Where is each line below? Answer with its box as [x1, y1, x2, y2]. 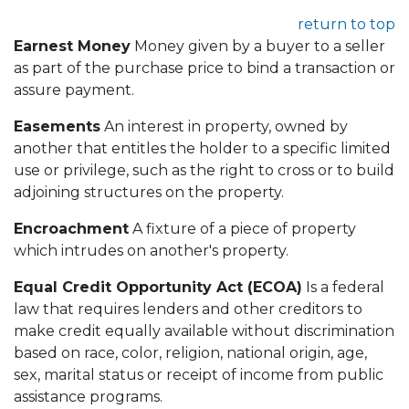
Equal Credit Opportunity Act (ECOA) [14, 278, 302, 296]
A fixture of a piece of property [129, 219, 356, 237]
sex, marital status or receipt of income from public [14, 365, 383, 383]
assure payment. [14, 80, 134, 99]
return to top [298, 15, 395, 33]
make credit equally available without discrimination [14, 321, 394, 340]
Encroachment [14, 219, 129, 237]
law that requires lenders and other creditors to [14, 299, 362, 318]
